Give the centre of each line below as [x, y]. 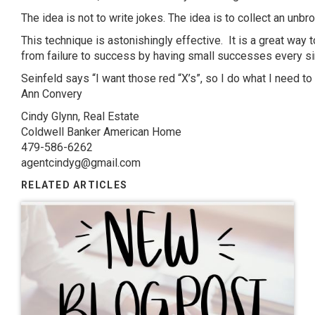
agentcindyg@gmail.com [81, 163]
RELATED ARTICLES [75, 185]
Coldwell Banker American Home [101, 132]
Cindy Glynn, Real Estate [80, 117]
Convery [62, 94]
